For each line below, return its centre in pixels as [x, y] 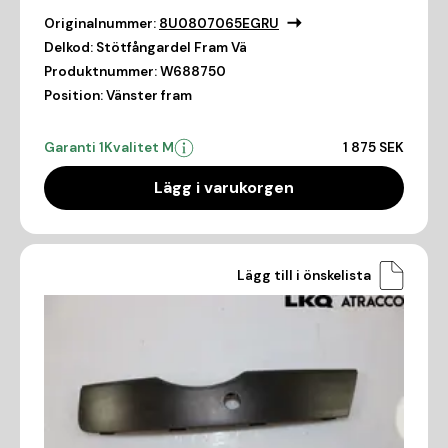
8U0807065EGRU [219, 24]
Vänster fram [149, 96]
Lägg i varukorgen [224, 188]
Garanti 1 [74, 148]
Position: [73, 96]
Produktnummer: [100, 72]
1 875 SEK [373, 148]
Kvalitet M [139, 148]
